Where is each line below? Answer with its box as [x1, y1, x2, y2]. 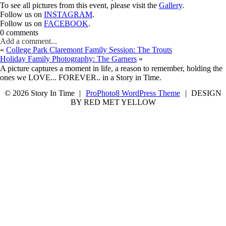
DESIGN [191, 89, 222, 97]
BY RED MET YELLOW [70, 98, 156, 106]
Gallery [159, 1, 182, 10]
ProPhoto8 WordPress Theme [86, 89, 180, 97]
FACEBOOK [44, 19, 88, 28]
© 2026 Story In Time [4, 89, 75, 97]
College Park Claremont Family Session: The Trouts [6, 45, 172, 54]
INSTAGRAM [44, 10, 92, 19]
